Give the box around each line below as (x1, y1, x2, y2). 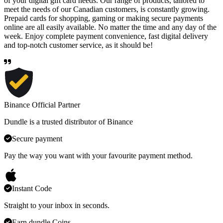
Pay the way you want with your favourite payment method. (4, 151, 193, 160)
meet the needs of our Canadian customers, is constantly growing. (4, 4, 210, 13)
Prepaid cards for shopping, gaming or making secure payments (4, 13, 203, 22)
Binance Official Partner (4, 100, 80, 109)
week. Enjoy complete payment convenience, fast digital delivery (4, 31, 208, 40)
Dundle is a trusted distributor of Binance (4, 117, 133, 126)
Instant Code (12, 184, 52, 193)
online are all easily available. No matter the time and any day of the (4, 22, 217, 31)
